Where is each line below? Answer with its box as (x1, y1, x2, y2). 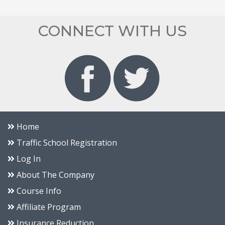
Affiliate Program (15, 201, 81, 212)
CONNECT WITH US (38, 22, 187, 41)
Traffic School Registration (15, 137, 117, 148)
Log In (15, 153, 41, 164)
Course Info (15, 185, 61, 196)
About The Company (15, 169, 94, 180)
